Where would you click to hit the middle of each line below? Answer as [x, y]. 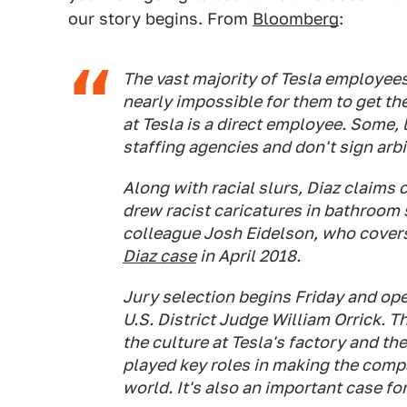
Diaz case [159, 256]
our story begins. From [160, 19]
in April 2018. [248, 256]
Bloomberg [296, 19]
